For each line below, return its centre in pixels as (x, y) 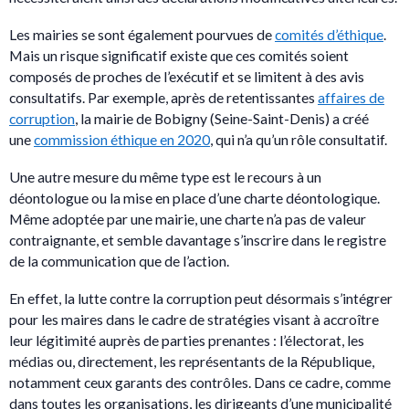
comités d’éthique (329, 34)
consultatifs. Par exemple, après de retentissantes (163, 97)
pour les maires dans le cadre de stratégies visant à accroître (194, 319)
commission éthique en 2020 (122, 139)
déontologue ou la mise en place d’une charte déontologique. (194, 197)
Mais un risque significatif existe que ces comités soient (179, 55)
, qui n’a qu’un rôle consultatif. (299, 139)
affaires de (351, 97)
